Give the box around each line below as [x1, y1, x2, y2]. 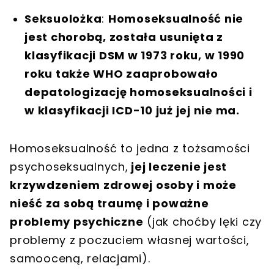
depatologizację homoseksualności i [24, 84, 253, 100]
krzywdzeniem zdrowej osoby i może [10, 177, 237, 193]
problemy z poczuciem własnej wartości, [10, 232, 250, 248]
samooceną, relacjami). [10, 250, 150, 266]
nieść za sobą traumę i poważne [10, 195, 209, 211]
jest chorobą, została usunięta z [24, 29, 223, 45]
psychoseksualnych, [10, 158, 128, 174]
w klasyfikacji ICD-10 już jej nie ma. [24, 102, 243, 118]
